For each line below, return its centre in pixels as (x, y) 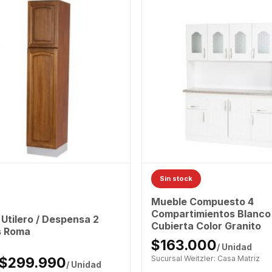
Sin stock (176, 179)
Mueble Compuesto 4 (202, 201)
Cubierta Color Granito (206, 226)
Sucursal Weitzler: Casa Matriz (205, 258)
